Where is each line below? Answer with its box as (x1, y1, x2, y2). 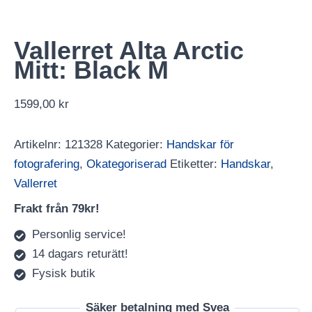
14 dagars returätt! (31, 247, 128, 260)
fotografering (14, 157, 79, 171)
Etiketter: (170, 157, 221, 171)
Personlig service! (31, 227, 126, 241)
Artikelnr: (14, 137, 65, 151)
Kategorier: (106, 137, 166, 151)
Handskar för (166, 137, 234, 151)
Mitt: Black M (14, 55, 169, 84)
